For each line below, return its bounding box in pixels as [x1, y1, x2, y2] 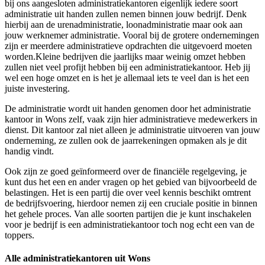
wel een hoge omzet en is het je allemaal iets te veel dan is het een [5, 73, 249, 83]
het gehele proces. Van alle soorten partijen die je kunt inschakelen [5, 209, 251, 219]
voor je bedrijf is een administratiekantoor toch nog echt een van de [5, 219, 254, 230]
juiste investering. [5, 83, 70, 94]
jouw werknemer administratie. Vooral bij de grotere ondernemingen [5, 30, 259, 41]
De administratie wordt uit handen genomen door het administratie [5, 104, 251, 114]
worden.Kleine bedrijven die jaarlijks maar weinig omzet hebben [5, 51, 245, 62]
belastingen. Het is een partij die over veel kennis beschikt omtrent [5, 188, 251, 198]
